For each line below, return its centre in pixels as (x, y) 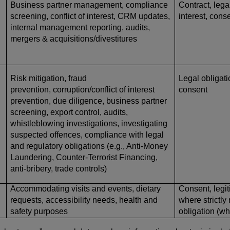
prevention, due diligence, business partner (89, 101)
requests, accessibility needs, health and (84, 200)
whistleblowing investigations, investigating (89, 123)
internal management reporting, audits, (80, 27)
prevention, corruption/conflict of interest (82, 89)
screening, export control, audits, (69, 112)
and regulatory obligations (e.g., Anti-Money (89, 146)
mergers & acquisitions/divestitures (75, 39)
